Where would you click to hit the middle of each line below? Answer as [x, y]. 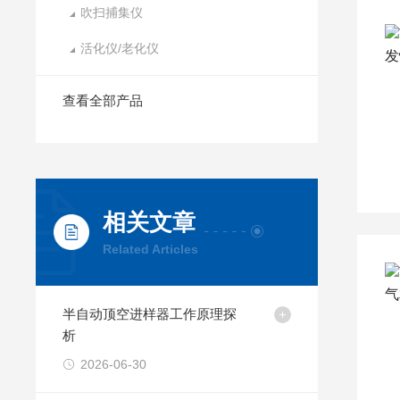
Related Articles [151, 249]
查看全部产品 [103, 100]
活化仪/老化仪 [120, 48]
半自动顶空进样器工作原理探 [150, 314]
